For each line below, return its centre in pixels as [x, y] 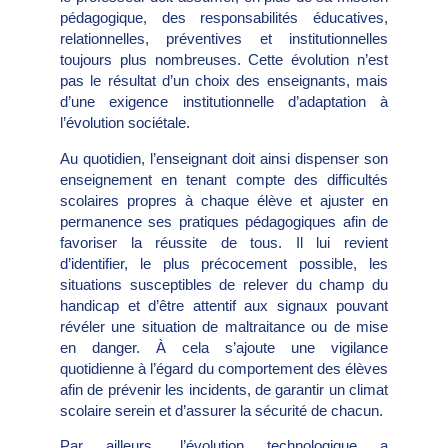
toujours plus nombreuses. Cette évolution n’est [224, 60]
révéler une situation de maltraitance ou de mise [224, 326]
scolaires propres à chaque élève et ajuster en [224, 200]
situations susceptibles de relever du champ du [224, 284]
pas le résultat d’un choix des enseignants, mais [224, 81]
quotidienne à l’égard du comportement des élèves [224, 368]
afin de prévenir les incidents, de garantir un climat [224, 389]
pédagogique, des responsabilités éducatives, [224, 18]
